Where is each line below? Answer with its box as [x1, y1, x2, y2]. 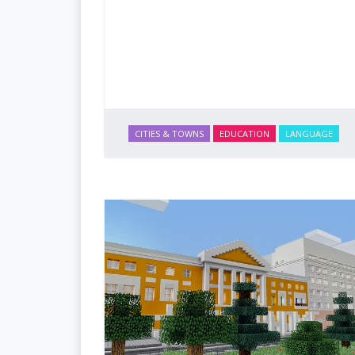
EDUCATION [219, 128, 269, 140]
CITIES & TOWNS [135, 128, 204, 140]
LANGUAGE [285, 128, 333, 140]
